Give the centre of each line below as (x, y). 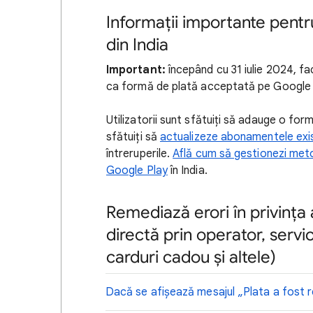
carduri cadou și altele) (191, 257)
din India (137, 45)
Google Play (137, 171)
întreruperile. (140, 154)
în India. (187, 171)
